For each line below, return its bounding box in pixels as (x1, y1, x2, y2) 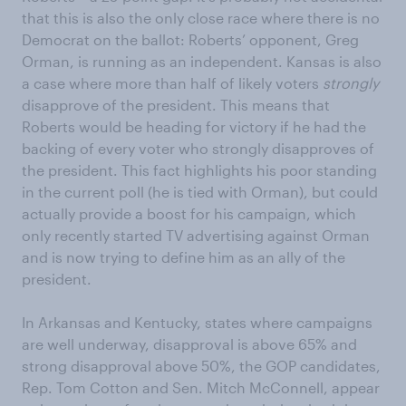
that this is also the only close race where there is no (22, 8, 380, 26)
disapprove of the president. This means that (22, 95, 330, 113)
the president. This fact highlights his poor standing (22, 160, 377, 179)
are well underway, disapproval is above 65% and (22, 334, 357, 353)
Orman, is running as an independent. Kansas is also (22, 52, 382, 70)
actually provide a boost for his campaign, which (22, 204, 356, 222)
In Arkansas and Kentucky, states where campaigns (22, 313, 372, 331)
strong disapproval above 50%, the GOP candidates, (22, 356, 381, 374)
